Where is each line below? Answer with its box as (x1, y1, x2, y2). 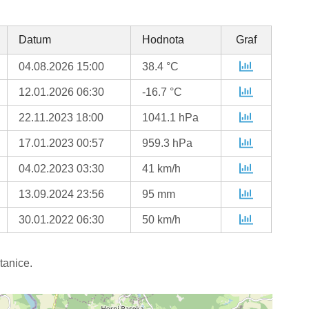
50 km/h (142, 214, 181, 226)
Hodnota (142, 34, 185, 46)
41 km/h (142, 163, 181, 175)
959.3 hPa (142, 137, 193, 150)
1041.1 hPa (142, 112, 199, 124)
